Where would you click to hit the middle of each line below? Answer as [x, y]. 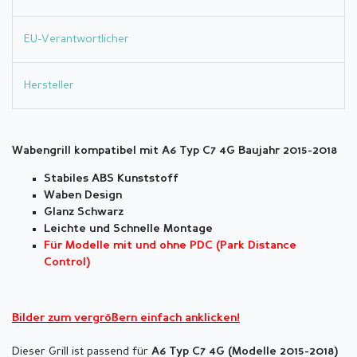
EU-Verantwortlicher [76, 39]
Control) [67, 263]
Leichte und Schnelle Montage [128, 229]
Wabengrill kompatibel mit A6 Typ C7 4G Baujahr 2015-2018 [175, 151]
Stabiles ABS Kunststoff [111, 179]
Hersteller [49, 86]
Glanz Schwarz [84, 213]
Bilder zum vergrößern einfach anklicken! [126, 319]
